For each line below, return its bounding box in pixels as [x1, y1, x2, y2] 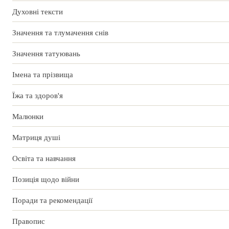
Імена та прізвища [12, 71, 73, 79]
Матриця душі [12, 133, 60, 142]
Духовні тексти [12, 8, 63, 16]
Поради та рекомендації [12, 196, 93, 205]
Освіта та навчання [12, 154, 76, 163]
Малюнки [12, 112, 43, 121]
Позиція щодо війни [12, 175, 79, 184]
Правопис [12, 217, 45, 226]
